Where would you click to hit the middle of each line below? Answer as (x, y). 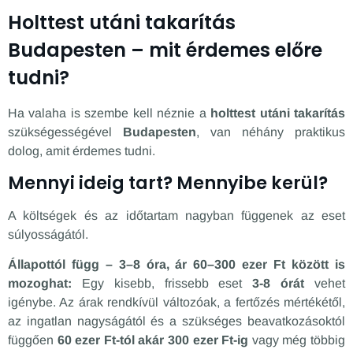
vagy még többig (297, 340)
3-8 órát (279, 284)
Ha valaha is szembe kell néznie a (110, 113)
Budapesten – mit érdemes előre (165, 50)
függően (33, 340)
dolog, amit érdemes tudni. (82, 150)
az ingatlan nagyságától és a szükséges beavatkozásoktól (176, 321)
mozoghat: (40, 284)
